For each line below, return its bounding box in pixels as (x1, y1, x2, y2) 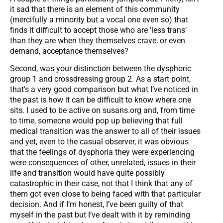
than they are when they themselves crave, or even (10, 35, 185, 45)
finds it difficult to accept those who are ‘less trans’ (10, 25, 187, 35)
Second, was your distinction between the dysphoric (10, 63, 191, 73)
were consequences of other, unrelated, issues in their (10, 157, 196, 167)
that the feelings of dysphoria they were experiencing (10, 147, 195, 157)
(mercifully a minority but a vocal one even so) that (10, 14, 188, 24)
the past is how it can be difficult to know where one (10, 95, 191, 105)
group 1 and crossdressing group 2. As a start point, (10, 74, 191, 84)
